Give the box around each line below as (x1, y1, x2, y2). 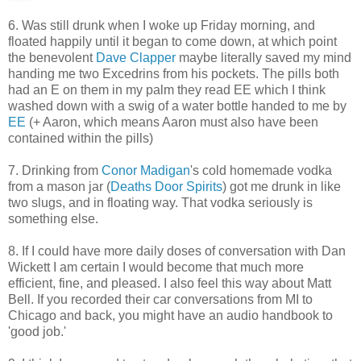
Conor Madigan (102, 163, 190, 177)
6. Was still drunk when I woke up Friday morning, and (8, 18, 315, 32)
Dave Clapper (96, 50, 176, 64)
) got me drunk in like (222, 179, 341, 193)
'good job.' (8, 324, 66, 338)
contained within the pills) (8, 131, 153, 145)
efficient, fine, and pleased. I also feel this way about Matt (8, 276, 331, 290)
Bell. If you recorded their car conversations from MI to (8, 292, 313, 306)
